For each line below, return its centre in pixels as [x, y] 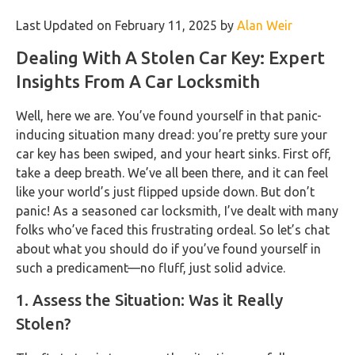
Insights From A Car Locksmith [138, 82]
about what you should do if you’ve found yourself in [168, 249]
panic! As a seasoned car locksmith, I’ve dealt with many [177, 211]
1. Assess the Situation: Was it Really [149, 300]
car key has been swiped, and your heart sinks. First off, [174, 154]
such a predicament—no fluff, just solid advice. [151, 268]
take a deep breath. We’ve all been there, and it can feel [172, 173]
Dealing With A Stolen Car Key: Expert [170, 58]
